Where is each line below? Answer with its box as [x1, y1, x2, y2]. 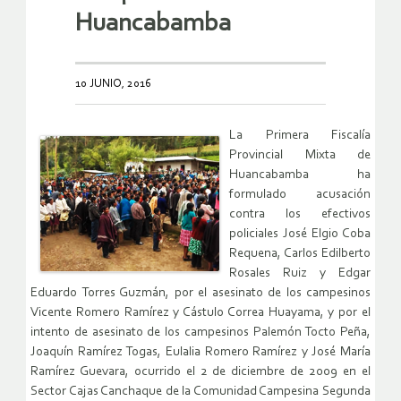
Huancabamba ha [229, 168, 371, 183]
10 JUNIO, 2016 [75, 78, 151, 90]
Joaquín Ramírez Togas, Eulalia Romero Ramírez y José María [30, 346, 371, 360]
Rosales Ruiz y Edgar [229, 267, 371, 281]
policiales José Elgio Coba [229, 227, 371, 242]
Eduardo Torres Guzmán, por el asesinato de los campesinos [30, 286, 371, 301]
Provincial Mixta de [229, 149, 371, 163]
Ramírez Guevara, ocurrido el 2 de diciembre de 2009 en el [30, 365, 371, 380]
